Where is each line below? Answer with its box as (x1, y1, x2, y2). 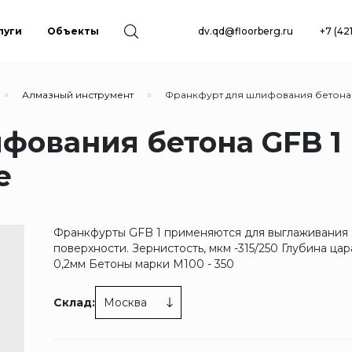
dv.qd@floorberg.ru (198, 24, 293, 37)
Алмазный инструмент (22, 89, 134, 101)
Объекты (47, 24, 99, 37)
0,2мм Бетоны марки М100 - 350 (53, 257, 235, 271)
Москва (104, 295, 148, 310)
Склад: (53, 295, 96, 310)
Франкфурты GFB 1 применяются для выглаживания (53, 225, 349, 240)
